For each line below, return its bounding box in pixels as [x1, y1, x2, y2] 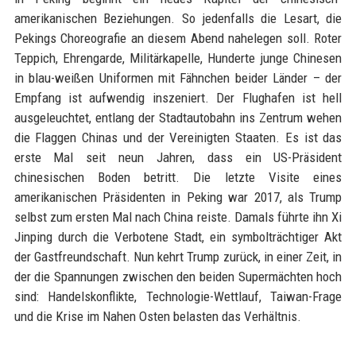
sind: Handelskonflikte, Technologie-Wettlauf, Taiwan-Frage [14, 288, 342, 304]
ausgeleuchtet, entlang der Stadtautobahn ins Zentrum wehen [14, 110, 342, 126]
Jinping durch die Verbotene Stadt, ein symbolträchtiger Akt [14, 229, 342, 245]
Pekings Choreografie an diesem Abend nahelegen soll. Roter [14, 30, 342, 46]
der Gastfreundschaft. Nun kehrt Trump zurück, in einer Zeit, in [14, 249, 342, 265]
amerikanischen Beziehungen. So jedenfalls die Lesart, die [14, 10, 342, 26]
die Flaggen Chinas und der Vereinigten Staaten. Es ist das [14, 130, 342, 145]
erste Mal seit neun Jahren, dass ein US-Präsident [14, 149, 342, 165]
